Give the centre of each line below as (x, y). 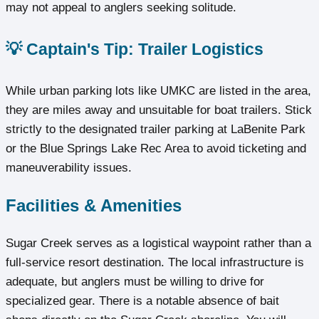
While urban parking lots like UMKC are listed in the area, (158, 91)
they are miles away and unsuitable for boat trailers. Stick (159, 110)
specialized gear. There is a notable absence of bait (142, 301)
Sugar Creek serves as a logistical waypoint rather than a (158, 244)
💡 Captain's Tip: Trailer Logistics (135, 49)
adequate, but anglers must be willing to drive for (135, 282)
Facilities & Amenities (94, 206)
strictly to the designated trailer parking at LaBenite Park (156, 130)
